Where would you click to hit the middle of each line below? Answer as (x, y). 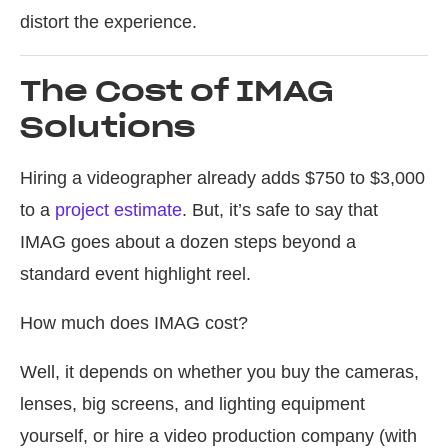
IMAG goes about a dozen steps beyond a (188, 242)
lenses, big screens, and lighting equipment (192, 404)
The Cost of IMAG (177, 91)
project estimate (118, 210)
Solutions (107, 127)
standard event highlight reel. (135, 274)
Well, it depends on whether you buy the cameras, (219, 372)
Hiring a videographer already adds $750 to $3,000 (222, 178)
